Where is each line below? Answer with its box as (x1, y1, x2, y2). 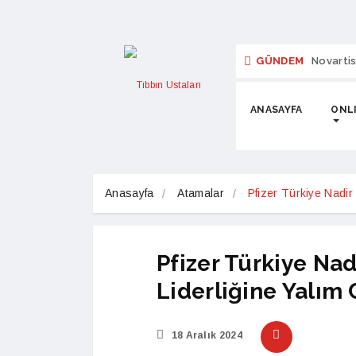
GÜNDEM (256, 55, 304, 67)
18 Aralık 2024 (168, 330, 242, 341)
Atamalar (177, 187, 224, 199)
